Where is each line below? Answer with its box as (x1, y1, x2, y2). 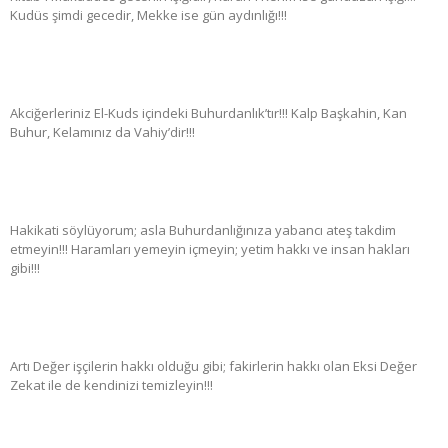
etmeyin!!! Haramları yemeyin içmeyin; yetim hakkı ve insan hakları (10, 240, 410, 259)
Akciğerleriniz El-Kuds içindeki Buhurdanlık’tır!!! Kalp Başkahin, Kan (10, 104, 407, 123)
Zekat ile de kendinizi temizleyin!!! (10, 376, 213, 395)
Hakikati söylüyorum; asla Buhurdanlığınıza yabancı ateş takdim (10, 221, 396, 240)
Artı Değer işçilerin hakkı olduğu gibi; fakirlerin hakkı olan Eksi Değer (10, 357, 417, 376)
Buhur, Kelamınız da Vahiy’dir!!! (10, 123, 195, 142)
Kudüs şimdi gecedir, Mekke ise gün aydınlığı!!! (10, 6, 287, 25)
